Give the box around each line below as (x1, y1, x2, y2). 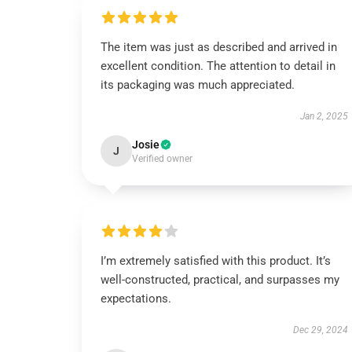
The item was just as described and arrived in (101, 40, 337, 54)
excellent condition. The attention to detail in (101, 59, 335, 73)
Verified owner (132, 153, 192, 164)
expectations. (101, 291, 171, 306)
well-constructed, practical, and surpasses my (101, 273, 339, 287)
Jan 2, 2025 (299, 111, 348, 122)
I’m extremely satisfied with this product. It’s (101, 254, 331, 268)
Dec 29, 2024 (292, 324, 348, 335)
